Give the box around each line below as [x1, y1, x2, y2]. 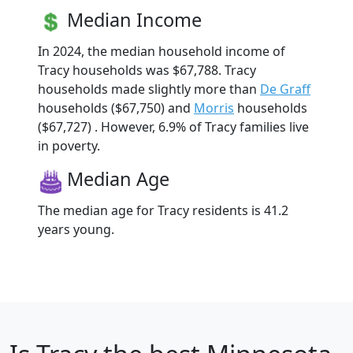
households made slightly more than [38, 80, 260, 98]
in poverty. [38, 136, 100, 154]
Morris [194, 98, 234, 117]
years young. [38, 220, 114, 238]
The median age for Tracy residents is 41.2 [38, 201, 288, 219]
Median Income [67, 6, 202, 32]
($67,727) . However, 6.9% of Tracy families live [38, 117, 309, 136]
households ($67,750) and [38, 98, 194, 117]
